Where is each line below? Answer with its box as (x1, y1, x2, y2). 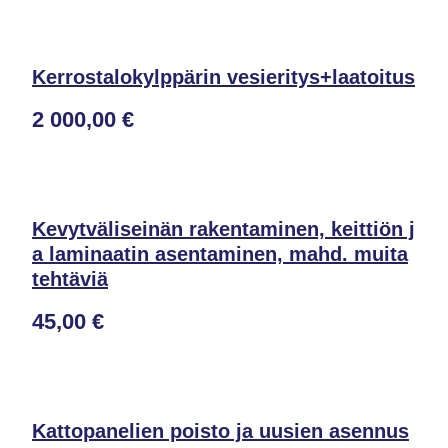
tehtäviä (32, 268, 108, 290)
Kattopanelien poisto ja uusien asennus (32, 420, 409, 442)
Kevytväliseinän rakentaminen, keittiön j (32, 218, 415, 240)
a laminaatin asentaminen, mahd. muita (32, 243, 408, 265)
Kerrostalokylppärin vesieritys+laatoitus (32, 66, 415, 88)
